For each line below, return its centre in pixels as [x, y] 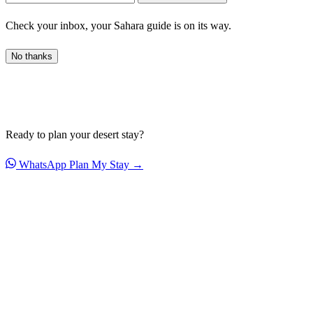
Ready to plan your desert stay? [75, 134]
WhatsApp [43, 164]
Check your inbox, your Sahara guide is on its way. [118, 25]
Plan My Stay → [106, 164]
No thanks [32, 56]
